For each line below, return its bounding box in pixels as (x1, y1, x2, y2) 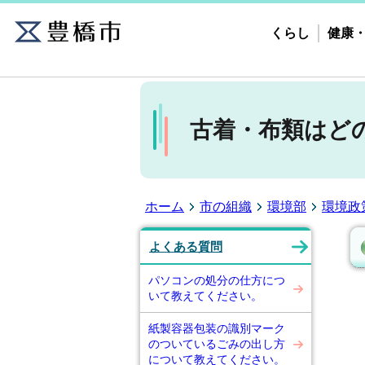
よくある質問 (149, 240, 222, 253)
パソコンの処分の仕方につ (148, 274, 285, 287)
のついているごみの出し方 (148, 337, 285, 350)
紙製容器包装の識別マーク (148, 322, 285, 335)
